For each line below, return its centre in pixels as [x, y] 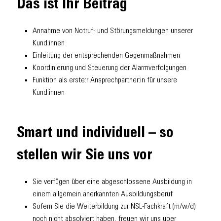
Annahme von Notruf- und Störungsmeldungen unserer [113, 31]
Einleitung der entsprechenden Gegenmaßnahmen [106, 56]
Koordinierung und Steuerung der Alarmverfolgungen [110, 68]
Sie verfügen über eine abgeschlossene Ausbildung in [112, 182]
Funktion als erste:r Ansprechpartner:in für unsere [105, 81]
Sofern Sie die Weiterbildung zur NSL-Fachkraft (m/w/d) [114, 206]
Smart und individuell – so [95, 133]
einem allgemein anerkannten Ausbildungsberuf [103, 194]
